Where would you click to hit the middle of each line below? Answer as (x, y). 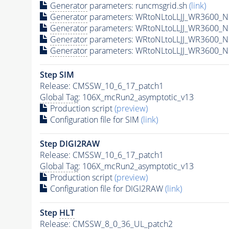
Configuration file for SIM (94, 119)
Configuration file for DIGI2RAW (106, 188)
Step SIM (57, 74)
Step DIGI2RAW (70, 143)
